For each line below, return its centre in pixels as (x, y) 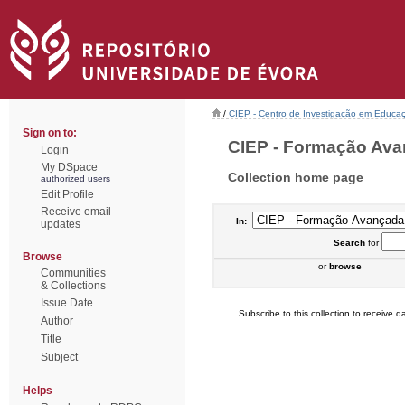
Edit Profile (67, 194)
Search (349, 243)
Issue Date (67, 303)
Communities (73, 273)
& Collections (73, 286)
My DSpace (69, 167)
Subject (59, 357)
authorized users (75, 179)
